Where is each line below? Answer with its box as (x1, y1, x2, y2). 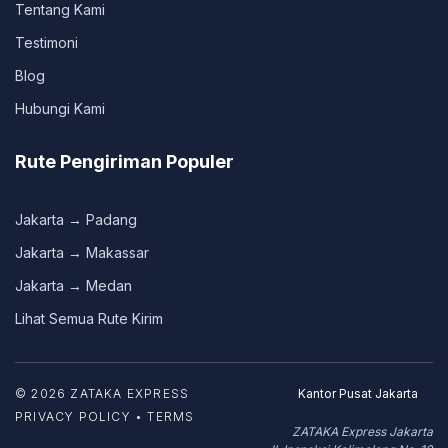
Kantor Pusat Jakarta (298, 386, 418, 402)
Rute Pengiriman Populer (15, 151, 234, 173)
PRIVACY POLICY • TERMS (15, 409, 195, 425)
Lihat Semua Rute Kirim (15, 310, 163, 328)
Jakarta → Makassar (15, 244, 149, 262)
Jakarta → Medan (15, 277, 132, 295)
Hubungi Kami (15, 100, 105, 118)
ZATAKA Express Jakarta (292, 424, 433, 440)
